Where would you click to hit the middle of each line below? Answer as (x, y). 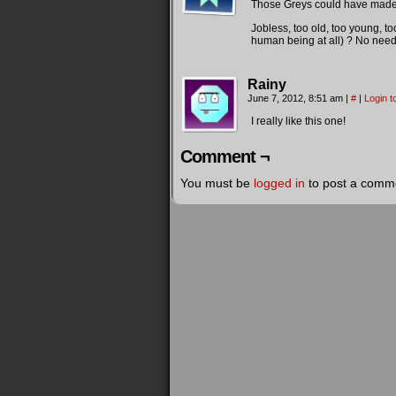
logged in (279, 183)
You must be (217, 183)
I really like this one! (298, 121)
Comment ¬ (225, 156)
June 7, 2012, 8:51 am (297, 98)
